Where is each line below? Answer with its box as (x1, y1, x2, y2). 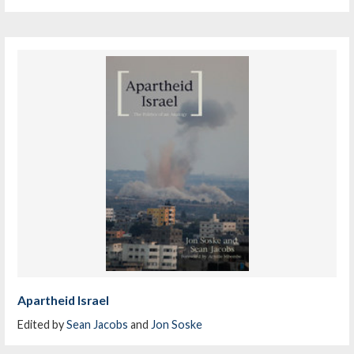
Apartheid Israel (17, 292, 110, 307)
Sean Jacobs (66, 317, 129, 331)
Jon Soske (151, 317, 203, 331)
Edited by (17, 317, 67, 331)
